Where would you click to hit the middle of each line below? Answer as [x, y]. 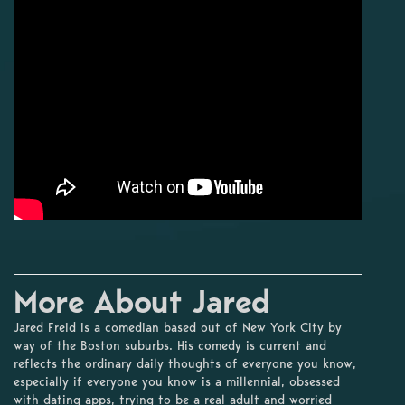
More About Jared [142, 302]
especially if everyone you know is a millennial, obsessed [177, 382]
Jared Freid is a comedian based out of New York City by [178, 328]
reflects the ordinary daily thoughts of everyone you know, [185, 364]
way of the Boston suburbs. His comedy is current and [170, 346]
